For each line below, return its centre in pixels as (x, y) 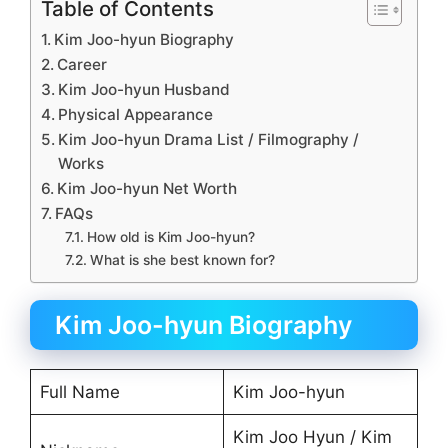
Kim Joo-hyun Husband (144, 89)
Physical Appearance (136, 114)
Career (82, 64)
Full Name (79, 391)
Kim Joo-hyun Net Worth (147, 188)
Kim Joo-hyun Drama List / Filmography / (209, 139)
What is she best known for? (182, 259)
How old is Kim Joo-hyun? (170, 236)
